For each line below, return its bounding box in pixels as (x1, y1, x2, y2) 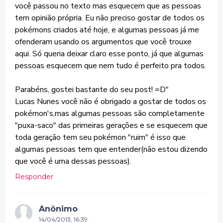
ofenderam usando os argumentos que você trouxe (15, 36, 192, 47)
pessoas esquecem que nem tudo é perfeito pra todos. (15, 60, 206, 71)
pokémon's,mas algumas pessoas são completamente (15, 108, 205, 119)
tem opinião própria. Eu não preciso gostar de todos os (15, 12, 205, 23)
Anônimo (39, 204, 78, 214)
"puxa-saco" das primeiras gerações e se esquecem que (15, 120, 208, 131)
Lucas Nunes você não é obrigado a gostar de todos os (15, 96, 206, 107)
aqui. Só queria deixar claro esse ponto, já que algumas (15, 48, 204, 59)
